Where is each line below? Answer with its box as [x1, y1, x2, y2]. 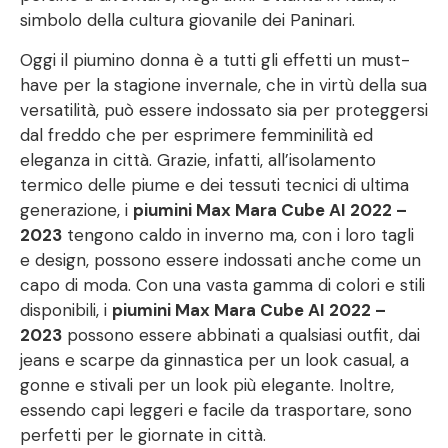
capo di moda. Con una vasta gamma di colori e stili [20, 273, 425, 296]
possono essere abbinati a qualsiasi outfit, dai [62, 323, 420, 346]
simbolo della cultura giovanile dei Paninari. [20, 9, 355, 32]
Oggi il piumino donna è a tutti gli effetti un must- [20, 48, 410, 71]
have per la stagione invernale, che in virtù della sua [20, 73, 427, 96]
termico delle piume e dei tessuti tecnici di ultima [20, 173, 409, 196]
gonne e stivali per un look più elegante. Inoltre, [20, 373, 394, 396]
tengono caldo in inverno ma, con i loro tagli [62, 223, 414, 246]
